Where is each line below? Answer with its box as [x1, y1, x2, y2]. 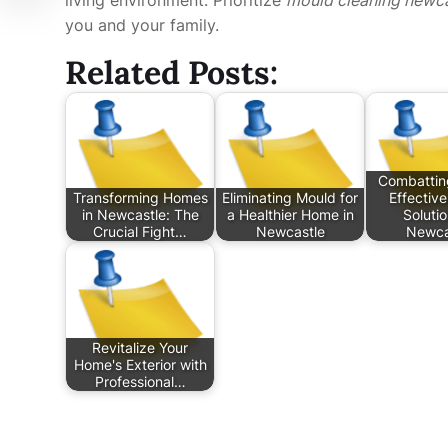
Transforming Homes [72, 188, 208, 206]
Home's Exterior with [73, 355, 207, 373]
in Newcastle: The [81, 205, 199, 223]
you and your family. [65, 14, 219, 35]
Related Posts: [65, 51, 278, 93]
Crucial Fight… [93, 222, 187, 240]
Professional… [94, 372, 186, 390]
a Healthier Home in [226, 205, 354, 223]
